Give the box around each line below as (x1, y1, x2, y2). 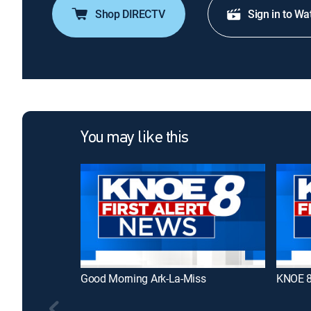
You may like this (81, 130, 189, 146)
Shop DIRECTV (95, 6, 165, 22)
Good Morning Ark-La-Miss (81, 270, 206, 286)
